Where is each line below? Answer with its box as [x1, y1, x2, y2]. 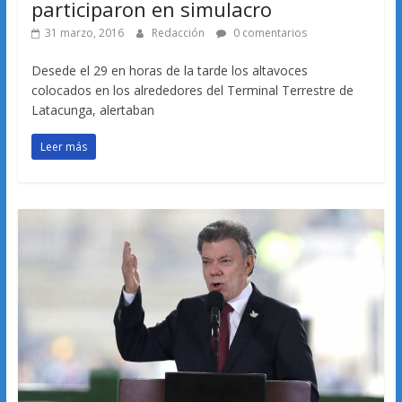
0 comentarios [230, 25, 307, 41]
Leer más [39, 139, 87, 155]
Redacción [151, 25, 207, 41]
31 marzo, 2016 [44, 25, 124, 41]
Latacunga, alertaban [31, 101, 154, 119]
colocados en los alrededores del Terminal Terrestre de [31, 82, 354, 100]
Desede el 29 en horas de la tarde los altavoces [31, 62, 308, 80]
